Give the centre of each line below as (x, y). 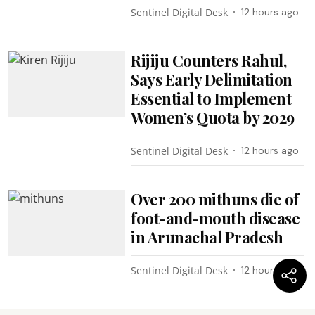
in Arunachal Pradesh (207, 237)
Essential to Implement (211, 98)
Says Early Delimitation (212, 79)
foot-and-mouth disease (216, 218)
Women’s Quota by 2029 (213, 117)
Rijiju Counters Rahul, (209, 60)
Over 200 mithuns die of (215, 199)
